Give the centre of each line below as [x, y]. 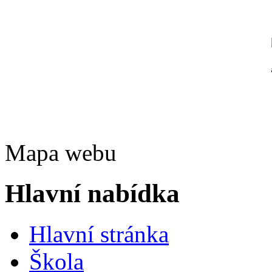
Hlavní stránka [99, 234]
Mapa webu [61, 153]
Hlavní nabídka [92, 194]
